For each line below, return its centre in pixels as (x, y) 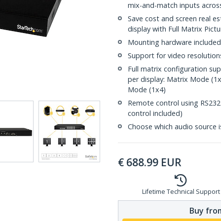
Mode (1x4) (147, 90)
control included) (155, 113)
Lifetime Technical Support (181, 192)
